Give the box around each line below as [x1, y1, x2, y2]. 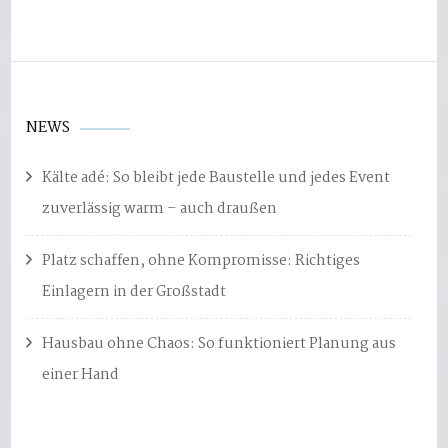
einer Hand [42, 363, 120, 387]
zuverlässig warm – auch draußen [42, 197, 278, 221]
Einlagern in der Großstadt [42, 280, 227, 304]
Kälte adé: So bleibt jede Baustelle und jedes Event [42, 166, 391, 190]
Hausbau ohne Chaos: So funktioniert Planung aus [42, 332, 397, 356]
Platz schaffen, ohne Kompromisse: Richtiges [42, 249, 361, 273]
